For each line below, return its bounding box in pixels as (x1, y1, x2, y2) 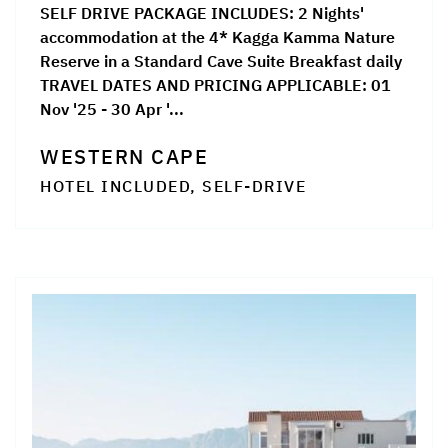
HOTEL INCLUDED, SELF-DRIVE (40, 176, 306, 197)
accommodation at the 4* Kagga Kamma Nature (40, 27, 395, 48)
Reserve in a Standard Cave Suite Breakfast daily (40, 51, 402, 72)
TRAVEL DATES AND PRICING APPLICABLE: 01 (40, 75, 391, 96)
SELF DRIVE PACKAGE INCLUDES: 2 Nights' (40, 3, 364, 24)
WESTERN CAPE (40, 143, 208, 171)
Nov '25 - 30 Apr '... (40, 99, 184, 120)
